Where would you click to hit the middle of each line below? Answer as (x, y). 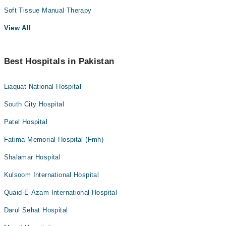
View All (17, 28)
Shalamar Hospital (32, 157)
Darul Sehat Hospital (36, 210)
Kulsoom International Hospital (51, 175)
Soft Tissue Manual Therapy (48, 10)
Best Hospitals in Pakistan (59, 61)
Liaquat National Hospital (43, 87)
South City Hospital (34, 104)
